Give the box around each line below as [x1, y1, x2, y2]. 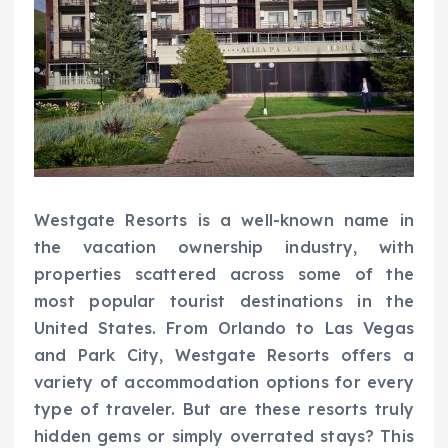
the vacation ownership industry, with [34, 236, 414, 257]
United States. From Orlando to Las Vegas [34, 317, 414, 338]
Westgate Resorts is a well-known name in [34, 209, 414, 230]
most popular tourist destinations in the [34, 290, 414, 311]
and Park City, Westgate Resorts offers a [34, 344, 414, 365]
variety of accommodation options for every [34, 371, 414, 392]
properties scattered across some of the [34, 263, 414, 284]
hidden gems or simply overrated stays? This [34, 425, 414, 446]
